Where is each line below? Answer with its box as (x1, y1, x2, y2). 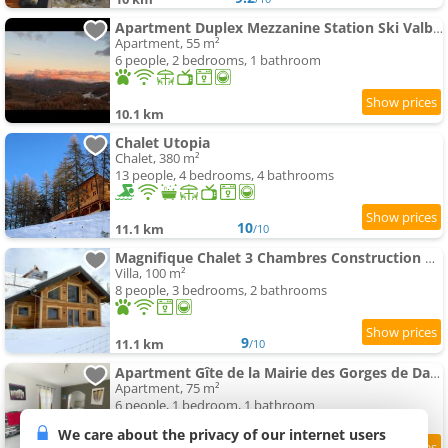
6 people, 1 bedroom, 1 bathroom (115, 396, 315, 415)
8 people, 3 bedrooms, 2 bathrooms (115, 281, 327, 300)
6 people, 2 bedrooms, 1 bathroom (115, 51, 321, 70)
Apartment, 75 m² (115, 379, 220, 398)
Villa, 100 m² (115, 264, 186, 283)
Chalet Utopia (115, 133, 210, 153)
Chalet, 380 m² (115, 149, 200, 168)
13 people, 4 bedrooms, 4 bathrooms (115, 166, 334, 185)
